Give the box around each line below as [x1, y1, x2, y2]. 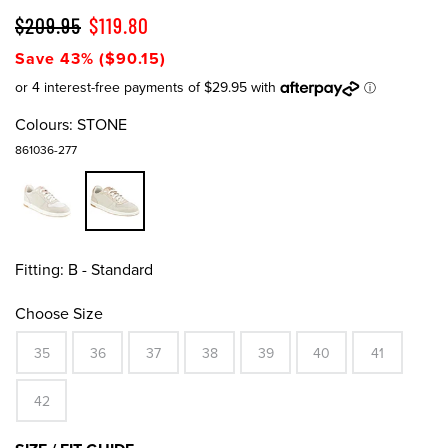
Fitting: [15, 260, 64, 281]
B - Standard [68, 260, 153, 281]
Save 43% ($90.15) [15, 49, 166, 70]
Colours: [15, 115, 73, 136]
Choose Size [15, 304, 103, 325]
